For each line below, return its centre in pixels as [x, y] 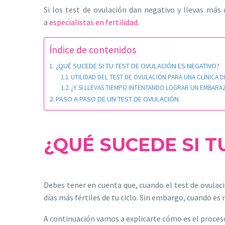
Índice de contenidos [93, 49]
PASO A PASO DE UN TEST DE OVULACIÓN [117, 99]
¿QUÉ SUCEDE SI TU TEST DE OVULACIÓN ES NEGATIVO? [137, 66]
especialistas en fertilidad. [94, 22]
